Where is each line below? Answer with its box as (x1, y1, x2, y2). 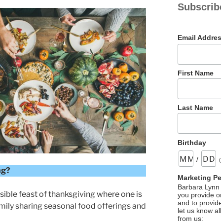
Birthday (178, 138, 207, 147)
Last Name (178, 104, 214, 112)
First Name (178, 69, 214, 77)
